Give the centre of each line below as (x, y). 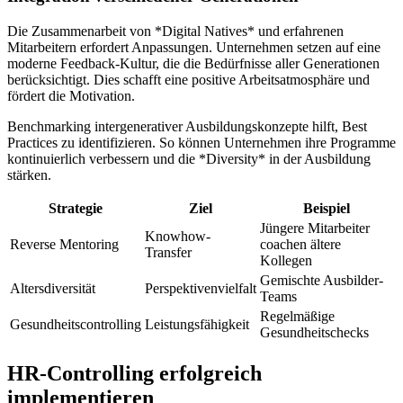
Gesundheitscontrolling (76, 325)
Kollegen (286, 261)
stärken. (29, 175)
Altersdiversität (53, 289)
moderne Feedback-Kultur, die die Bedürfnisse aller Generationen (193, 64)
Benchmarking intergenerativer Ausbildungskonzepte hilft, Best (187, 127)
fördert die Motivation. (71, 96)
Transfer (168, 253)
